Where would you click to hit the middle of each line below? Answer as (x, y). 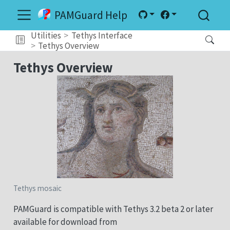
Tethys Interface (102, 35)
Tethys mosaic (37, 188)
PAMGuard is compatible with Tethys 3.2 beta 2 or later (113, 209)
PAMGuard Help (91, 15)
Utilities (46, 35)
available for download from (65, 222)
